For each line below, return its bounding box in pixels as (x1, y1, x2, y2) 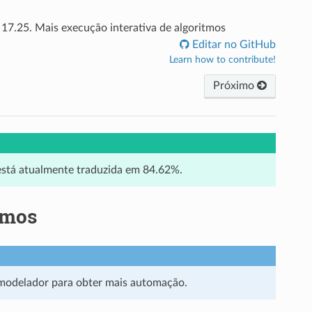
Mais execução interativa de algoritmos (34, 22, 226, 33)
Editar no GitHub (189, 38, 276, 50)
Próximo (213, 79, 258, 91)
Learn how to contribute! (169, 54, 276, 65)
